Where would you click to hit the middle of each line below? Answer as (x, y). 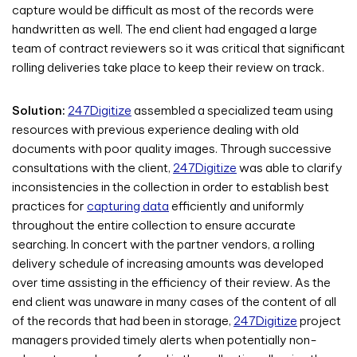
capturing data (128, 206)
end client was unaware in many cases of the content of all (174, 301)
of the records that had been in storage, (123, 320)
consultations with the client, (92, 167)
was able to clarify (290, 167)
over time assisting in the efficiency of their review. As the (171, 282)
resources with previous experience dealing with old (155, 129)
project (319, 320)
